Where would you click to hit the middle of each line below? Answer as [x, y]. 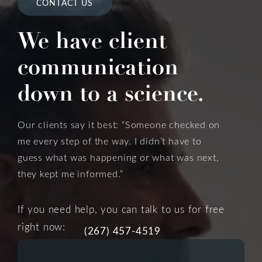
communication [98, 66]
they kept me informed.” [70, 174]
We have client [92, 40]
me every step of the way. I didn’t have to [110, 141]
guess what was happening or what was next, [118, 157]
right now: [43, 227]
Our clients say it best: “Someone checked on [119, 125]
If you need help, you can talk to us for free [121, 209]
